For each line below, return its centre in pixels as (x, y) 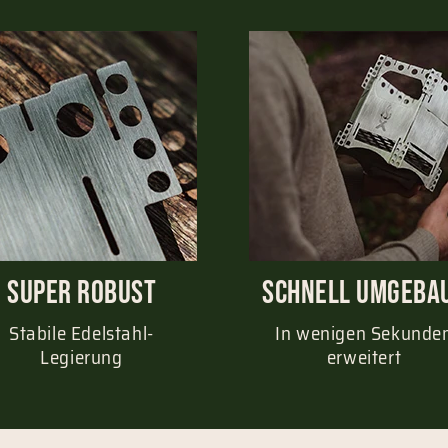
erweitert (364, 356)
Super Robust (81, 294)
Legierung (81, 356)
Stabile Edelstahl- (81, 332)
